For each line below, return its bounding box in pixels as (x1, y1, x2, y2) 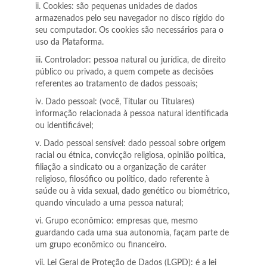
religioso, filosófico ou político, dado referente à (35, 175, 209, 184)
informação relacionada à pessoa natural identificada (35, 110, 228, 118)
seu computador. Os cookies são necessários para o (35, 26, 223, 35)
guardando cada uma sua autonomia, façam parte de (35, 229, 229, 237)
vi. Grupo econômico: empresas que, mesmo (35, 217, 198, 225)
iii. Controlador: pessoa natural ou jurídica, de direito (35, 56, 226, 64)
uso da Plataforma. (35, 38, 104, 46)
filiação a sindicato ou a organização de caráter (35, 163, 206, 172)
